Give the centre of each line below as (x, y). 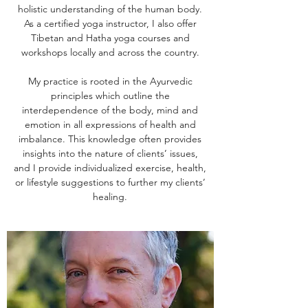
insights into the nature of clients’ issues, (110, 153)
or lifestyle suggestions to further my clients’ (110, 182)
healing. (110, 197)
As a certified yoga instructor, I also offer (110, 23)
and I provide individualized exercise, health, (110, 168)
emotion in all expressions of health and (110, 124)
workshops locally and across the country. (110, 52)
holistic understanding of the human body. (110, 9)
